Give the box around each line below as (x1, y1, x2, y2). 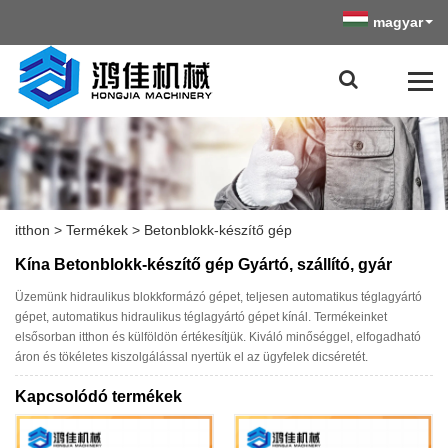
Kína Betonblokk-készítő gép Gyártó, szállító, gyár (15, 255, 392, 273)
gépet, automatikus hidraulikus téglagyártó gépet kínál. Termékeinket (15, 309, 387, 324)
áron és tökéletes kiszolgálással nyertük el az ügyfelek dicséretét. (15, 349, 368, 364)
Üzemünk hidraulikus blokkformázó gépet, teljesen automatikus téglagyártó (15, 289, 422, 304)
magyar (373, 14, 423, 30)
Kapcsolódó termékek (15, 388, 182, 406)
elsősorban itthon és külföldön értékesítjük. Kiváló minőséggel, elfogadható (15, 329, 421, 344)
